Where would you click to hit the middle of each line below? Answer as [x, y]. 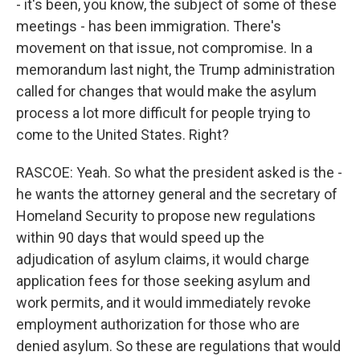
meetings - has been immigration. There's [149, 26]
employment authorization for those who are [158, 324]
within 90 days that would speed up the [140, 237]
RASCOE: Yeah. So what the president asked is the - [179, 172]
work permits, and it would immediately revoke [164, 303]
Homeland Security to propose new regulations [166, 216]
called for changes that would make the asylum [166, 91]
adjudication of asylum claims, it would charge [163, 259]
